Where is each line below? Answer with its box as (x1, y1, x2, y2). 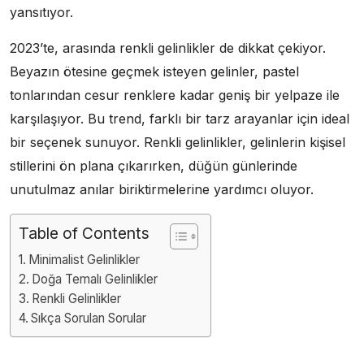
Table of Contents (19, 223, 149, 243)
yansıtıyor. (10, 3, 73, 20)
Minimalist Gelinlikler (28, 251, 141, 267)
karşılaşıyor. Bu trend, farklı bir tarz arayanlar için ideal (10, 110, 349, 127)
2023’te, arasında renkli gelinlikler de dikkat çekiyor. (10, 39, 326, 56)
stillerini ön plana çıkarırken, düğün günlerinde (10, 157, 297, 174)
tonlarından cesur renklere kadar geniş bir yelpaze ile (10, 86, 340, 103)
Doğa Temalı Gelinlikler (32, 271, 158, 287)
